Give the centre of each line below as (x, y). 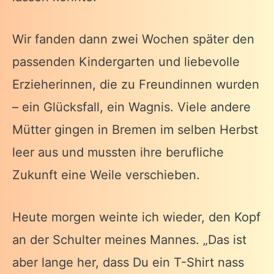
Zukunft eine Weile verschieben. (106, 175)
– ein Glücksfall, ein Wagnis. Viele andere (131, 107)
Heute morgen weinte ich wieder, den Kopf (136, 217)
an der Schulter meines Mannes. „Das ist (129, 240)
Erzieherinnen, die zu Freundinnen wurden (136, 85)
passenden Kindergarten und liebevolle (126, 62)
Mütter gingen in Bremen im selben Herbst (135, 130)
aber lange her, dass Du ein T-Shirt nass (128, 263)
